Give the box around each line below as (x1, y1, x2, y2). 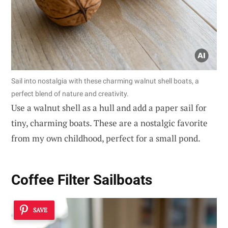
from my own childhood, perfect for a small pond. (11, 132, 201, 144)
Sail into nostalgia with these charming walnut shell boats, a (11, 76, 199, 85)
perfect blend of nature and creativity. (11, 89, 129, 98)
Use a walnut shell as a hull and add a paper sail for (11, 101, 207, 113)
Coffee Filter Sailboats (11, 171, 152, 188)
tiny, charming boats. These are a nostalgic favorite (11, 117, 208, 129)
